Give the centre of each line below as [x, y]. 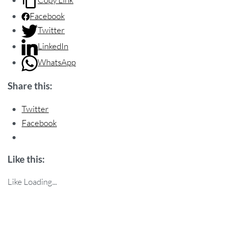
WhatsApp [57, 62]
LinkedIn [53, 46]
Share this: [30, 86]
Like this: [26, 159]
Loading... [40, 182]
